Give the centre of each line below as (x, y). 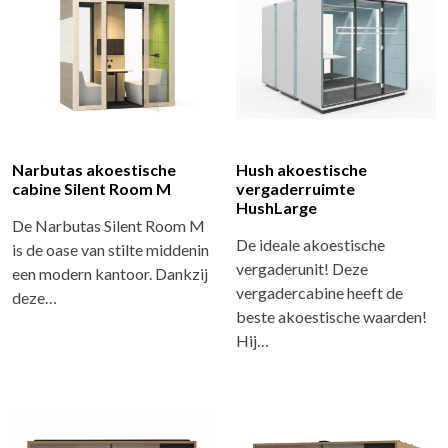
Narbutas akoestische (94, 169)
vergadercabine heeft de (319, 292)
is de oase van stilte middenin (110, 249)
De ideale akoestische (310, 244)
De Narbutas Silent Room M (108, 225)
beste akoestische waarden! (331, 316)
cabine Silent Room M (91, 188)
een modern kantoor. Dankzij (110, 273)
